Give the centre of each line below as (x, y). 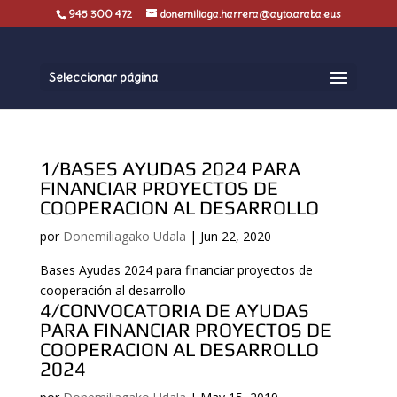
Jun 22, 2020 (235, 236)
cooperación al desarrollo (113, 290)
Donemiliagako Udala (124, 236)
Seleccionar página (103, 77)
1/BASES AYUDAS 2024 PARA (170, 168)
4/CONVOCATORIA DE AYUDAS (174, 310)
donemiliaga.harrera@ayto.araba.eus (251, 14)
